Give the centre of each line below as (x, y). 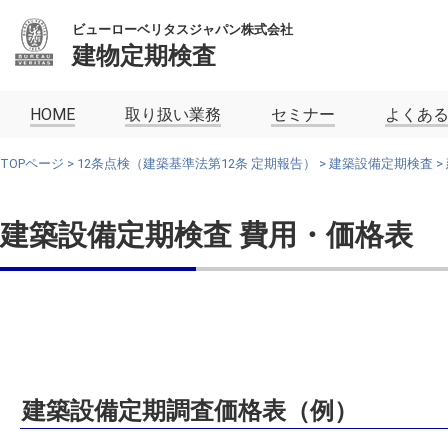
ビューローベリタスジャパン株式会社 (182, 29)
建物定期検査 (144, 56)
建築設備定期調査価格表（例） (190, 411)
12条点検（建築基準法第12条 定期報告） (196, 163)
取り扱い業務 (173, 114)
